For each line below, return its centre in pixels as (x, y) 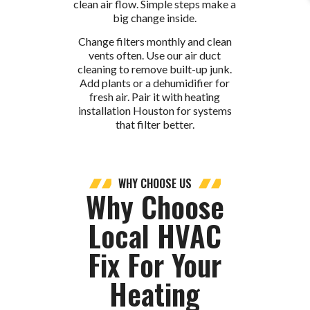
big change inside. (155, 17)
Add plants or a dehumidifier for (155, 82)
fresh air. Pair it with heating (155, 96)
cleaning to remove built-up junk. (155, 69)
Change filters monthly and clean (155, 41)
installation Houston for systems (155, 110)
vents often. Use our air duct (155, 55)
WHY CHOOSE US (155, 184)
